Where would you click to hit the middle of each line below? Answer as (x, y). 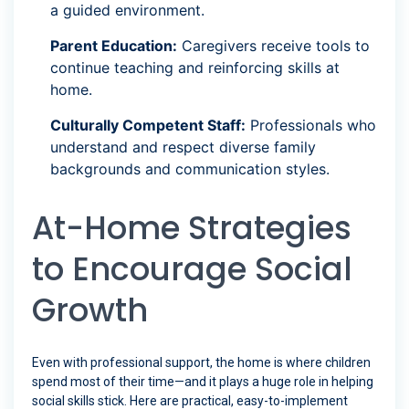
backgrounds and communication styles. (190, 169)
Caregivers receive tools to (273, 46)
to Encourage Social (192, 269)
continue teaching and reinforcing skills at (195, 68)
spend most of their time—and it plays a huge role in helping (203, 382)
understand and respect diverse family (183, 147)
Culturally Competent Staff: (148, 126)
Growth (90, 310)
